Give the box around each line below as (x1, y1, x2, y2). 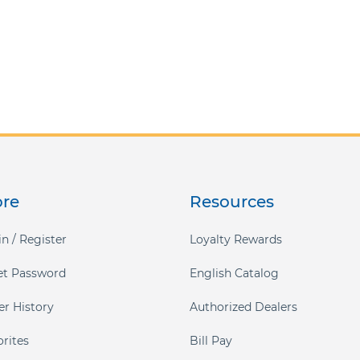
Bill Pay (190, 333, 233, 348)
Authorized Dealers (190, 300, 298, 314)
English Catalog (190, 266, 280, 280)
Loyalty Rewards (190, 232, 283, 247)
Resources (190, 192, 275, 211)
